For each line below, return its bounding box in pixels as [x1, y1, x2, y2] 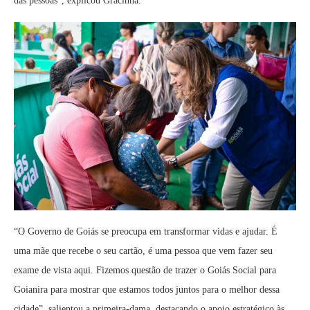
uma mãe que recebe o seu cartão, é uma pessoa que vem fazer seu [14, 246, 273, 256]
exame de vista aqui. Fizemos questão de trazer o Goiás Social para [14, 265, 276, 275]
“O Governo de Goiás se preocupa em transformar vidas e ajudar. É [14, 226, 277, 237]
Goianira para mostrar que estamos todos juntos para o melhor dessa [14, 284, 280, 295]
